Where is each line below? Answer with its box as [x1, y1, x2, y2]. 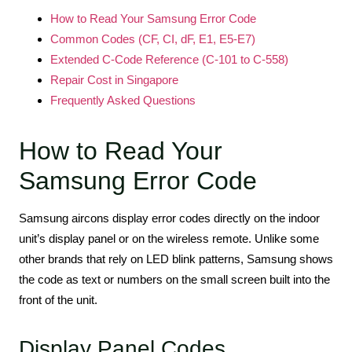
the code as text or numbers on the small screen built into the [19, 272, 330, 286]
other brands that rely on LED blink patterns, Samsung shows [19, 251, 333, 266]
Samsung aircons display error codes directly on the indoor [19, 211, 320, 225]
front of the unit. [19, 292, 97, 306]
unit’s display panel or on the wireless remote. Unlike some [19, 231, 319, 245]
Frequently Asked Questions [50, 93, 196, 107]
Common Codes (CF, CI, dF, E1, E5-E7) [50, 31, 255, 46]
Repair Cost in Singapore [50, 72, 178, 86]
